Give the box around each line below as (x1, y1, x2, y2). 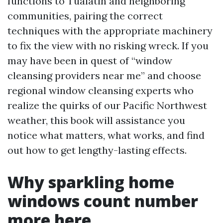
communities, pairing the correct (7, 9, 163, 22)
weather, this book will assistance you (7, 114, 185, 126)
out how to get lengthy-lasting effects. (7, 144, 187, 156)
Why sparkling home (7, 171, 174, 193)
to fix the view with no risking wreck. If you (7, 39, 209, 52)
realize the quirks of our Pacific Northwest (7, 99, 207, 111)
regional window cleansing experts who (7, 84, 194, 97)
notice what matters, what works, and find (7, 129, 205, 141)
